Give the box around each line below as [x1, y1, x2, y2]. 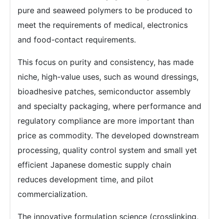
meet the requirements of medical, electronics [18, 20, 188, 30]
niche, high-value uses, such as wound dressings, [18, 72, 198, 82]
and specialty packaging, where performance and [18, 101, 201, 111]
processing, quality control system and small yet [18, 145, 197, 155]
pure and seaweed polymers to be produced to [18, 5, 193, 16]
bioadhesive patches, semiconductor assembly [18, 87, 191, 97]
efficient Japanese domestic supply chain [18, 160, 171, 170]
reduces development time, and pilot [18, 175, 153, 185]
